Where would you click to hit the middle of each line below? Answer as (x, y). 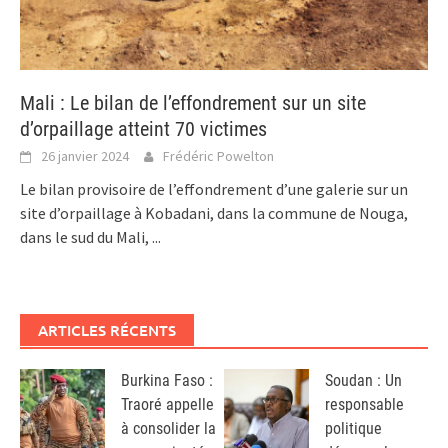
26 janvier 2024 (85, 156)
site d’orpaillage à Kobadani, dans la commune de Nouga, (214, 213)
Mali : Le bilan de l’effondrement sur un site (193, 103)
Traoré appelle (167, 405)
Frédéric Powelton (218, 156)
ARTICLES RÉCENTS (107, 330)
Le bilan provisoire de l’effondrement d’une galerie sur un (214, 189)
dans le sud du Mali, (86, 237)
